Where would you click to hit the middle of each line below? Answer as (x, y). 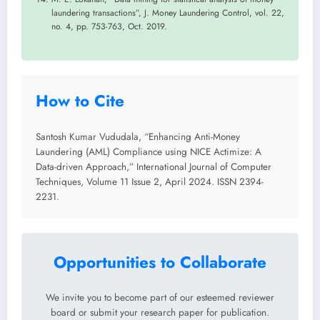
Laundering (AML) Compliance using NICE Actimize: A (149, 151)
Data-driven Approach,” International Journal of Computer (154, 166)
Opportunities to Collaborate (160, 262)
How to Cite (80, 101)
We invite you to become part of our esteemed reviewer (160, 298)
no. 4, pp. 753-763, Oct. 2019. (109, 27)
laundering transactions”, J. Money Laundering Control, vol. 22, (168, 13)
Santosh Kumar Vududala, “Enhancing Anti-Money (138, 136)
